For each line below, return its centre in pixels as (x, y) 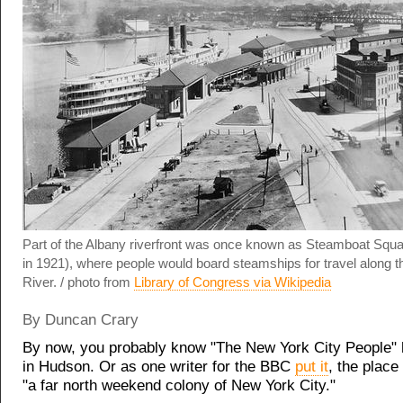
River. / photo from (78, 282)
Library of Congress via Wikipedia (233, 282)
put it (312, 367)
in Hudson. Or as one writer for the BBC (159, 367)
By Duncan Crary (81, 320)
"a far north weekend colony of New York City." (179, 385)
